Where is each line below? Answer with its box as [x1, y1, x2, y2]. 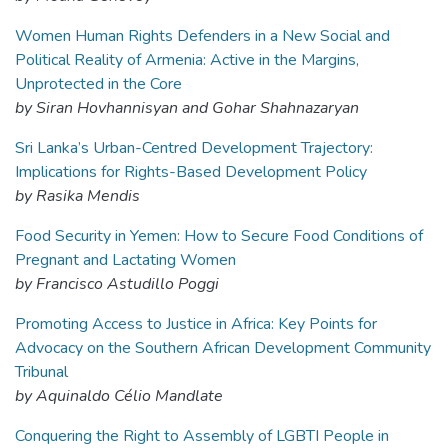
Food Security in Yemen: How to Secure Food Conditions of [15, 225, 423, 247]
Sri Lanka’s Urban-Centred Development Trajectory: [15, 137, 373, 159]
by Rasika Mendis [15, 185, 140, 207]
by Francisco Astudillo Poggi [15, 273, 219, 295]
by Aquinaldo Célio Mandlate [15, 385, 223, 407]
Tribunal [15, 361, 68, 383]
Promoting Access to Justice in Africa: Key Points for [15, 313, 377, 335]
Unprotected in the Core [15, 73, 182, 95]
